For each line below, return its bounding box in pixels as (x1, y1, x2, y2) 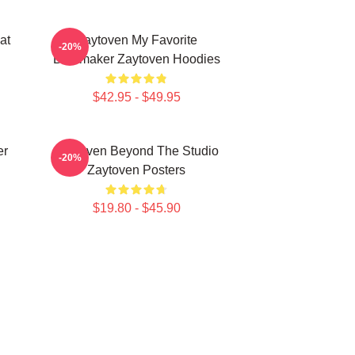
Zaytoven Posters (87, 163, 185, 177)
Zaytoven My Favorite (75, 33, 197, 47)
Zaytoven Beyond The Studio (54, 144, 219, 158)
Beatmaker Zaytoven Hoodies (52, 52, 220, 66)
